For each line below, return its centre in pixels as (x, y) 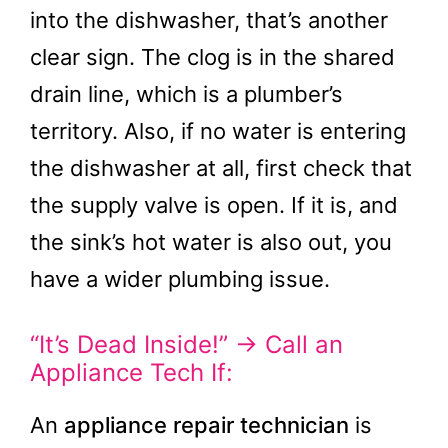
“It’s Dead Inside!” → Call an (186, 344)
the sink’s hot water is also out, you (211, 242)
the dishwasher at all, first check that (221, 168)
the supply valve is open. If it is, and (214, 205)
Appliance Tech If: (131, 372)
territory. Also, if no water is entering (218, 131)
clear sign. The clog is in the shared (212, 57)
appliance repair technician (206, 425)
